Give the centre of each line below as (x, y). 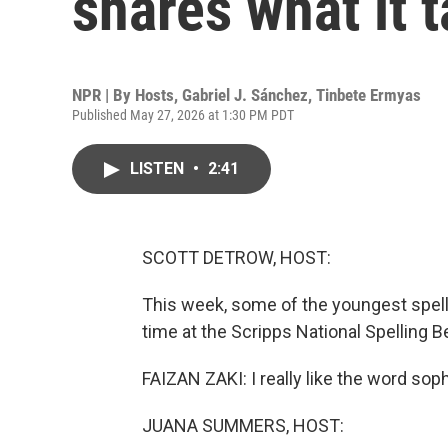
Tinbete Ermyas (368, 95)
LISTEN (159, 168)
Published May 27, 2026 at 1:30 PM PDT (183, 115)
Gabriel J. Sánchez (245, 95)
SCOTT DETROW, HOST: (236, 257)
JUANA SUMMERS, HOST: (243, 425)
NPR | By (103, 95)
